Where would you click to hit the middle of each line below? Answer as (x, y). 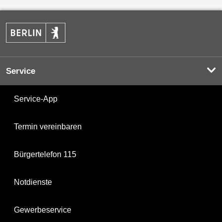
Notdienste (33, 182)
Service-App (36, 99)
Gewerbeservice (43, 210)
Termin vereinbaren (48, 126)
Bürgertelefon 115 (45, 154)
